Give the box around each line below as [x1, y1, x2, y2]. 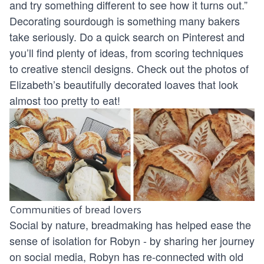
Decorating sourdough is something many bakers [9, 13, 240, 29]
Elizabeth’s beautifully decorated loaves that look [9, 77, 238, 93]
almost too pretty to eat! [9, 93, 120, 108]
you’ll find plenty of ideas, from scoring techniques [9, 45, 243, 61]
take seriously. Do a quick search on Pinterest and [9, 29, 245, 45]
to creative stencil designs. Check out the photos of [9, 61, 249, 77]
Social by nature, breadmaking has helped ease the [9, 216, 251, 232]
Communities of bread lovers [9, 199, 141, 219]
